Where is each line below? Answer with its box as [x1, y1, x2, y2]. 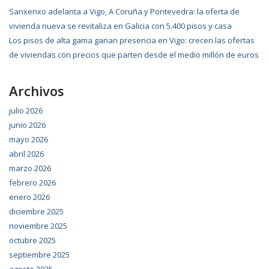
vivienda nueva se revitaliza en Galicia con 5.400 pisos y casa [9, 20, 232, 32]
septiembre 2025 [9, 249, 70, 261]
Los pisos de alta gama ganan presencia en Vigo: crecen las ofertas [9, 35, 255, 46]
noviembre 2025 [9, 220, 67, 232]
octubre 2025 [9, 235, 56, 246]
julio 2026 [9, 105, 43, 116]
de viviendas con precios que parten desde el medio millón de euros [9, 49, 259, 61]
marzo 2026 [9, 163, 51, 174]
